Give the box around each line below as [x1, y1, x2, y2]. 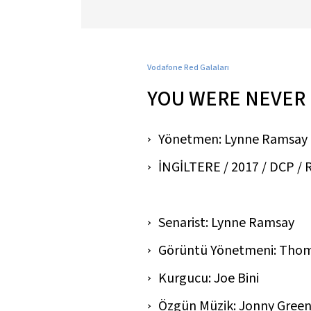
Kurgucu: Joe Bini [158, 268, 259, 288]
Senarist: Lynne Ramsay [158, 212, 294, 233]
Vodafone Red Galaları [147, 61, 229, 74]
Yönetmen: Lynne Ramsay [158, 129, 308, 149]
